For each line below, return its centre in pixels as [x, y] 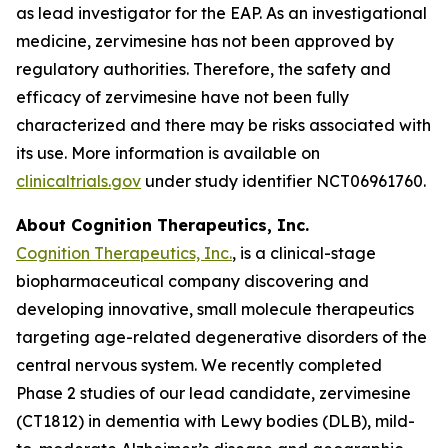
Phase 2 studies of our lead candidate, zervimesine [213, 393]
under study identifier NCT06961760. [283, 181]
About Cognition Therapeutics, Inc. [167, 225]
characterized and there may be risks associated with [223, 125]
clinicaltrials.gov [78, 181]
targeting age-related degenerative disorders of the [221, 337]
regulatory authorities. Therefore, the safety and [203, 69]
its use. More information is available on [168, 153]
